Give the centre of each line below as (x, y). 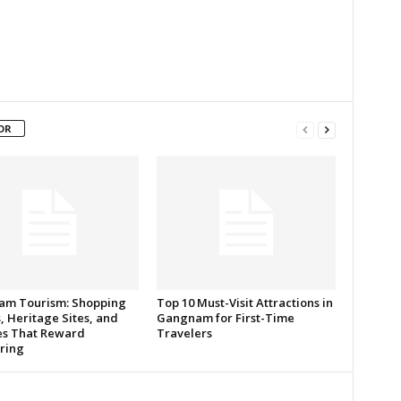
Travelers (184, 333)
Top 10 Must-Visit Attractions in (244, 303)
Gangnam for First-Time (225, 318)
